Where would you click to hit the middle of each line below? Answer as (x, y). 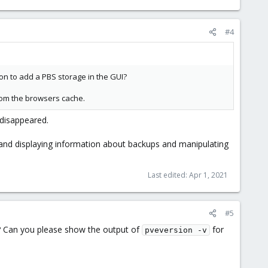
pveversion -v (176, 230)
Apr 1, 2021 (208, 175)
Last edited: (168, 175)
